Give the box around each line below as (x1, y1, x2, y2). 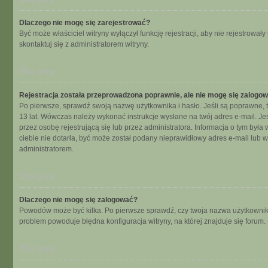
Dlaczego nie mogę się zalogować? (19, 196, 138, 204)
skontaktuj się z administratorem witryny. (19, 40, 149, 48)
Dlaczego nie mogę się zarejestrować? (19, 19, 150, 27)
